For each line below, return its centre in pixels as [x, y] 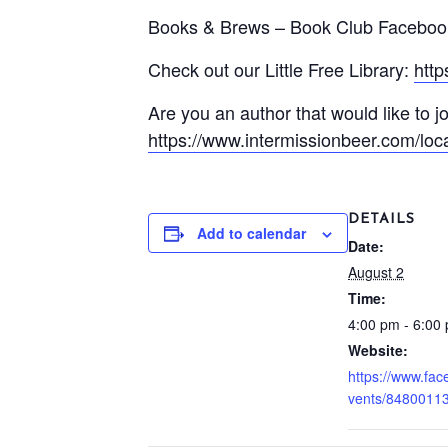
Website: [378, 350]
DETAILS [381, 219]
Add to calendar [251, 233]
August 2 [376, 272]
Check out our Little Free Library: [281, 69]
